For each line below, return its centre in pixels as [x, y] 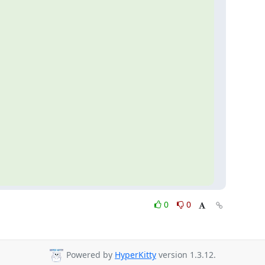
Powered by [89, 255]
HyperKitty [135, 255]
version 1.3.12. [186, 255]
